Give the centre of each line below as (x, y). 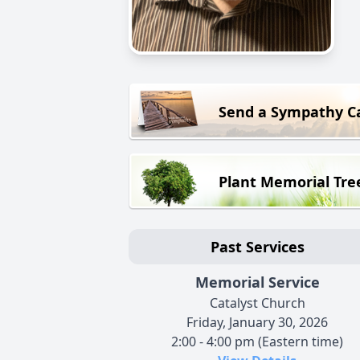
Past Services (257, 247)
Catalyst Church (257, 303)
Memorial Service (257, 282)
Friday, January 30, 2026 (257, 323)
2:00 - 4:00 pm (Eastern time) (257, 342)
